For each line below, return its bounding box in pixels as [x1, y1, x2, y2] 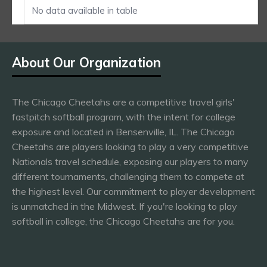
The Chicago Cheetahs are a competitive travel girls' [12, 96, 235, 108]
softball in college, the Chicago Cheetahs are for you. [12, 215, 235, 227]
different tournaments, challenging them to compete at [12, 170, 244, 182]
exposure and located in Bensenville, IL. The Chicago [12, 126, 235, 138]
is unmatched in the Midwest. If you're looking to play [12, 200, 237, 212]
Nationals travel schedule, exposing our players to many [12, 156, 249, 167]
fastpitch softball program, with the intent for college [12, 111, 235, 123]
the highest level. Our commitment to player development [12, 185, 255, 197]
